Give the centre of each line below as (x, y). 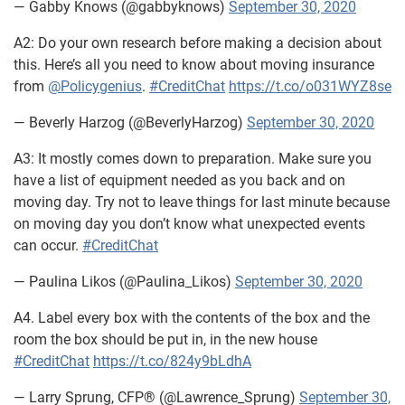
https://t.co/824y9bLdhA (172, 361)
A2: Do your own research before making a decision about (198, 43)
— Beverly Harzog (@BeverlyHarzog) (130, 122)
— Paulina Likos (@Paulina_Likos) (124, 282)
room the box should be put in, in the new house (165, 339)
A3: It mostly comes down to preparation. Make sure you (193, 159)
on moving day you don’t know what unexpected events (189, 224)
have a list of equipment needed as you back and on (179, 180)
